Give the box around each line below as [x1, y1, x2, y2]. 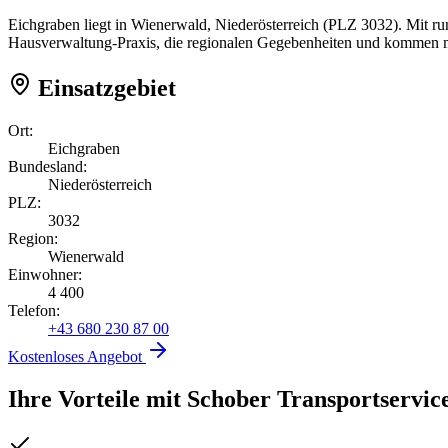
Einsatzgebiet [32, 74, 176, 101]
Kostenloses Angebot [8, 347, 146, 365]
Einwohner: [8, 265, 82, 283]
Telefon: [8, 301, 60, 319]
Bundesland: [8, 157, 87, 175]
